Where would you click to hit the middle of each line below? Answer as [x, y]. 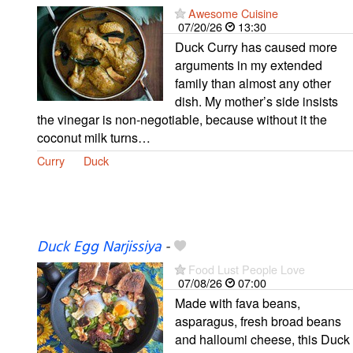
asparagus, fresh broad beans [258, 321]
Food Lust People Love [247, 269]
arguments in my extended [249, 65]
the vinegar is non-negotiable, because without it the [182, 119]
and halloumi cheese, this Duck [262, 339]
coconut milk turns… [94, 137]
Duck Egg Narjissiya [99, 247]
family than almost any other [253, 83]
